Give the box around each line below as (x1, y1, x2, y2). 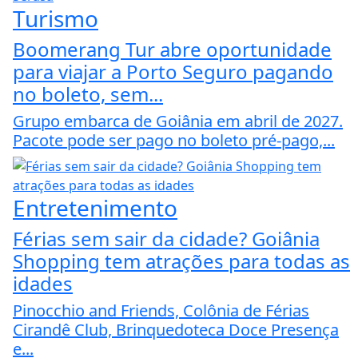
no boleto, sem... (13, 80, 163, 107)
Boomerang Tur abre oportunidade (13, 35, 332, 62)
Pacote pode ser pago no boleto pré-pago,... (13, 129, 335, 151)
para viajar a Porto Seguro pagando (13, 58, 333, 85)
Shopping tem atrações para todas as (13, 247, 350, 274)
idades (13, 269, 73, 296)
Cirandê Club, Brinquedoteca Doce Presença (13, 318, 339, 340)
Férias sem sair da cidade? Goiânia (13, 225, 320, 252)
